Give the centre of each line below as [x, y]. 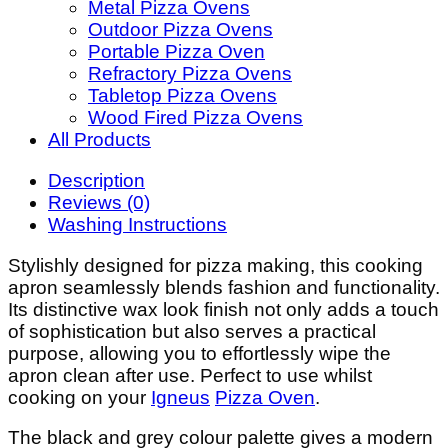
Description [96, 180]
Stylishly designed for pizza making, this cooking [215, 265]
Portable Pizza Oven [176, 52]
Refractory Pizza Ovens [190, 74]
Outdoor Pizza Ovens [180, 30]
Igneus [180, 397]
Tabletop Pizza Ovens [182, 96]
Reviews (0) [99, 202]
